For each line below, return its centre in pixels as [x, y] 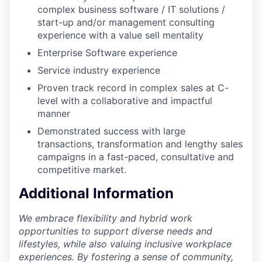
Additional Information [96, 194]
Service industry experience [99, 70]
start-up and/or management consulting [126, 22]
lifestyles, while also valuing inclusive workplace [125, 244]
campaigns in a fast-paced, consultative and [136, 156]
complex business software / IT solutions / [131, 9]
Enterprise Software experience [107, 52]
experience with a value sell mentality [120, 35]
